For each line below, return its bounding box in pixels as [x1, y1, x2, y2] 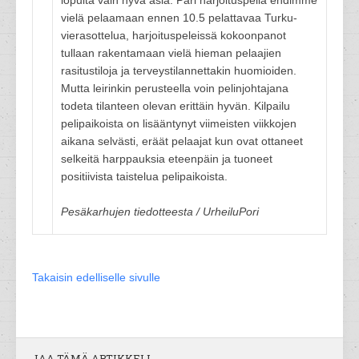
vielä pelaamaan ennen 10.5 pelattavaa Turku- [61, 11, 297, 24]
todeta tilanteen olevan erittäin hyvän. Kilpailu [61, 99, 290, 112]
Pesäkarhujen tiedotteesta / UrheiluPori [61, 205, 259, 218]
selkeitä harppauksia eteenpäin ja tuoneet [61, 152, 272, 165]
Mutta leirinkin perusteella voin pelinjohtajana [61, 82, 288, 95]
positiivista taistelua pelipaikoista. [61, 170, 228, 183]
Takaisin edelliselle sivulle [32, 271, 160, 284]
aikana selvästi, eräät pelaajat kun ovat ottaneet [61, 135, 303, 147]
